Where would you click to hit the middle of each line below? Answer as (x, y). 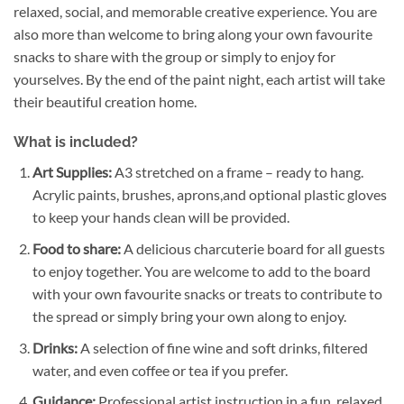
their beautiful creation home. (105, 101)
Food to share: (76, 249)
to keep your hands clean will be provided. (161, 217)
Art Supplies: (72, 172)
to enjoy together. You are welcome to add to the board (201, 271)
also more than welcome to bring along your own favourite (193, 33)
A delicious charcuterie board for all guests (252, 249)
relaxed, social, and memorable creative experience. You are (195, 11)
